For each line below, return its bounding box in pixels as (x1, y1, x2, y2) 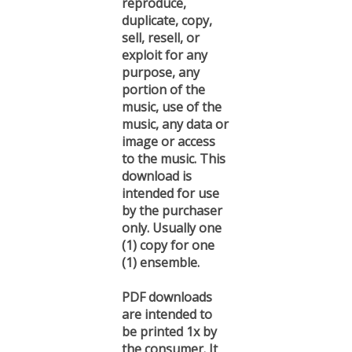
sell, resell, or (122, 21, 200, 38)
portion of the (122, 73, 205, 90)
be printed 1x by (122, 315, 217, 332)
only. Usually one (122, 211, 222, 229)
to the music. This (122, 142, 225, 159)
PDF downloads (122, 280, 212, 298)
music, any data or (122, 108, 229, 125)
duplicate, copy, (122, 4, 212, 21)
